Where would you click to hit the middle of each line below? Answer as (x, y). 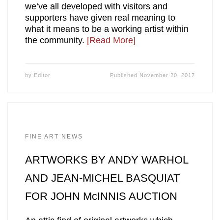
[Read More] (111, 40)
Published (125, 75)
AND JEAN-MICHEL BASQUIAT (102, 178)
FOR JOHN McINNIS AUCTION (101, 196)
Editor (42, 75)
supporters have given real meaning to (100, 17)
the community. (56, 40)
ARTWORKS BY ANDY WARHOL (106, 160)
